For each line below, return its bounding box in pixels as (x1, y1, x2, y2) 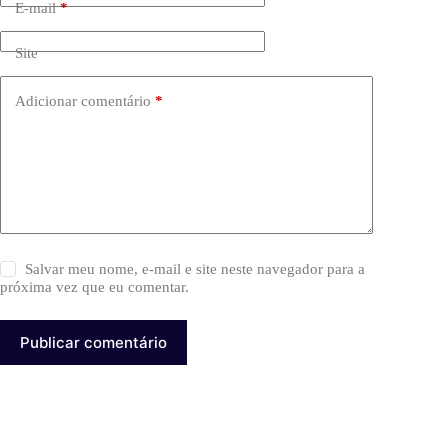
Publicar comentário (20, 333, 167, 353)
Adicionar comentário (15, 92, 151, 109)
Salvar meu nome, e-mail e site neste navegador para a (25, 261, 366, 278)
